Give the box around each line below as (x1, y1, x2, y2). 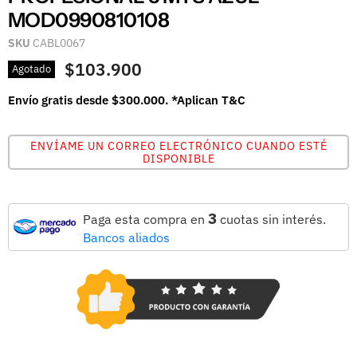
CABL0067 (33, 35, 85, 50)
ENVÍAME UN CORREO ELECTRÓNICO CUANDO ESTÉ (29, 138, 328, 153)
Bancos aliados (83, 229, 170, 245)
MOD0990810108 (8, 7, 170, 32)
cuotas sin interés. (217, 210, 326, 227)
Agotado (12, 62, 51, 76)
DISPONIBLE (142, 151, 215, 166)
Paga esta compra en (83, 210, 208, 227)
